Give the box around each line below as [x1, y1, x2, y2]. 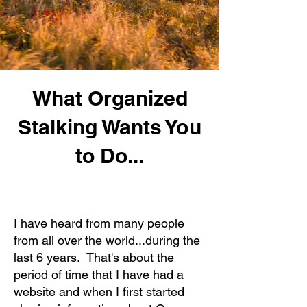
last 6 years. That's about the [14, 250, 174, 265]
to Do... [75, 143, 144, 168]
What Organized [32, 86, 188, 110]
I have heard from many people [14, 216, 184, 230]
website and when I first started [14, 284, 184, 299]
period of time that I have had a [14, 267, 184, 282]
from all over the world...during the [14, 233, 200, 247]
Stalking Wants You [18, 114, 201, 139]
